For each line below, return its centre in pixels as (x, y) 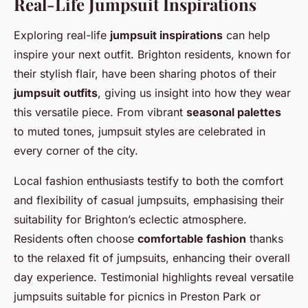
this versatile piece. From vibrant (100, 112)
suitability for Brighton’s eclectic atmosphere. (130, 219)
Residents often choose (76, 238)
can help (246, 35)
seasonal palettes (234, 112)
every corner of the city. (76, 150)
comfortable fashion (192, 238)
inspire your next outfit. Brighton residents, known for (152, 54)
